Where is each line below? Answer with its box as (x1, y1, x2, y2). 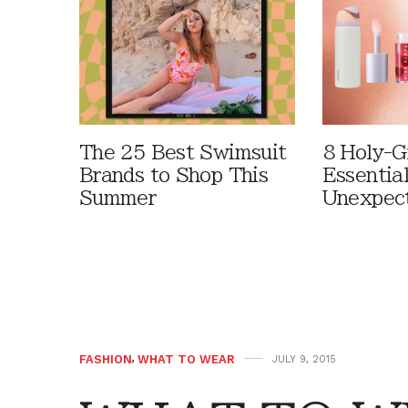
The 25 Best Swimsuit (79, 143, 287, 163)
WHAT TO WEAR (138, 352, 235, 367)
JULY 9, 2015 (272, 353, 336, 366)
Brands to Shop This (79, 166, 269, 186)
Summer (79, 189, 157, 209)
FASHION (79, 352, 132, 367)
